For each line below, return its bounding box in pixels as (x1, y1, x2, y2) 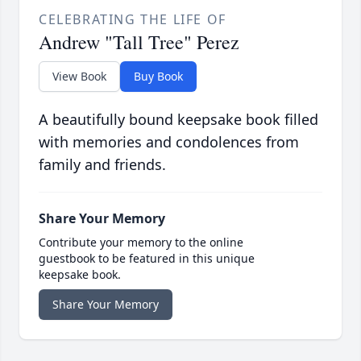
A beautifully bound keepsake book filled (39, 110, 318, 130)
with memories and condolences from (39, 132, 299, 152)
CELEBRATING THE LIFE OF (39, 10, 226, 29)
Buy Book (134, 68, 183, 85)
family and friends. (39, 155, 166, 175)
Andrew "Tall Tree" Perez (39, 29, 239, 56)
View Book (52, 68, 106, 85)
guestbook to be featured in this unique (39, 251, 255, 267)
